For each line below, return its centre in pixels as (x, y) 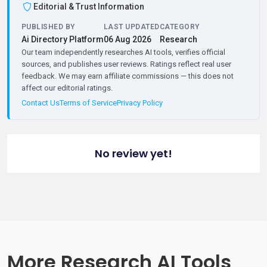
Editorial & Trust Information (89, 7)
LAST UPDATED (132, 27)
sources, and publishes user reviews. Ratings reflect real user (126, 64)
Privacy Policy (140, 103)
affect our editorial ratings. (67, 88)
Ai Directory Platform (63, 40)
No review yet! (133, 154)
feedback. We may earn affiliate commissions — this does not (128, 76)
